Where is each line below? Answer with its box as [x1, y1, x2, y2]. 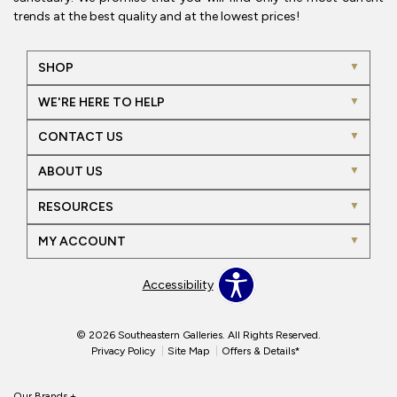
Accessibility [142, 276, 214, 292]
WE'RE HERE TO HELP [37, 94, 165, 110]
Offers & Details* [222, 345, 300, 358]
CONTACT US [37, 129, 123, 145]
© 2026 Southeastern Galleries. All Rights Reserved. [76, 329, 321, 342]
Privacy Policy [91, 345, 155, 358]
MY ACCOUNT [37, 233, 126, 249]
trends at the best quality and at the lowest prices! [13, 8, 300, 24]
